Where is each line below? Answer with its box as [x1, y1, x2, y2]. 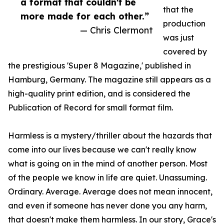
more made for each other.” [20, 10, 149, 22]
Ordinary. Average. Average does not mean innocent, [8, 186, 212, 197]
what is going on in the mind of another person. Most [8, 158, 207, 169]
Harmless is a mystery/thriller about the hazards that [8, 130, 212, 141]
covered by [163, 46, 207, 57]
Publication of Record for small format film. [8, 102, 173, 113]
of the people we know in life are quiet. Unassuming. [8, 172, 207, 183]
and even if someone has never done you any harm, [8, 200, 207, 211]
